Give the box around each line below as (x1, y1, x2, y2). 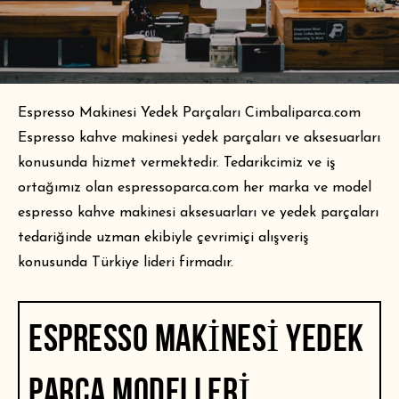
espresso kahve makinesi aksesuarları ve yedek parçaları (18, 206, 379, 221)
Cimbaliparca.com (245, 106, 361, 121)
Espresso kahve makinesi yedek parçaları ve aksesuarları (18, 131, 380, 146)
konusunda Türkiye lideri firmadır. (18, 256, 233, 271)
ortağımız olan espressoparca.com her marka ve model (18, 181, 371, 196)
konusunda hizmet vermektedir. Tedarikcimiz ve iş (18, 156, 336, 171)
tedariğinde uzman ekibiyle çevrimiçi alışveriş (18, 231, 309, 246)
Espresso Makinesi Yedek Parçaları (18, 106, 245, 121)
